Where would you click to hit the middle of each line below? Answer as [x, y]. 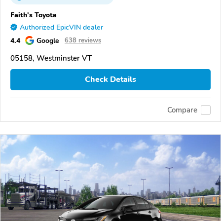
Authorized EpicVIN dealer [61, 27]
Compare [182, 110]
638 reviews [83, 40]
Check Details [110, 80]
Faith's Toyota [34, 15]
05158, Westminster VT [51, 58]
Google [48, 40]
